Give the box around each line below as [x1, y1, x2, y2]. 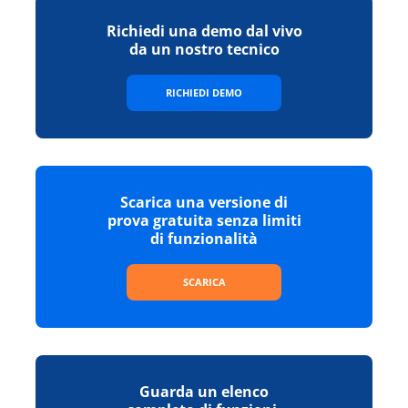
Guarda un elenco [139, 382, 269, 403]
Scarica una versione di [120, 192, 288, 213]
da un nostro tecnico [128, 39, 280, 60]
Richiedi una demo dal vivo [106, 21, 302, 42]
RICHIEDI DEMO [166, 86, 242, 100]
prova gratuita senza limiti [107, 210, 301, 231]
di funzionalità [150, 229, 258, 250]
